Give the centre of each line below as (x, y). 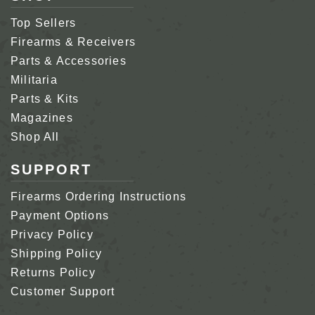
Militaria (34, 79)
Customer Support (63, 291)
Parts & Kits (45, 98)
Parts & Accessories (69, 60)
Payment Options (60, 215)
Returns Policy (53, 272)
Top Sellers (44, 22)
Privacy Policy (52, 234)
